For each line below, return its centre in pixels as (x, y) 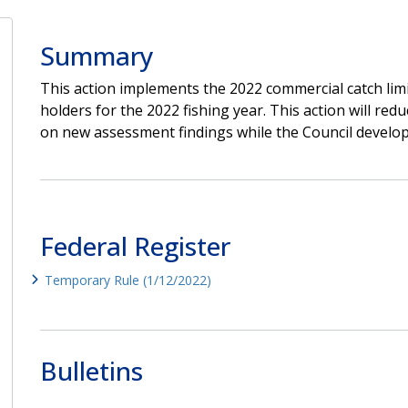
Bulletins (91, 370)
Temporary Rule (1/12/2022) (127, 280)
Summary (97, 55)
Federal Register (135, 245)
